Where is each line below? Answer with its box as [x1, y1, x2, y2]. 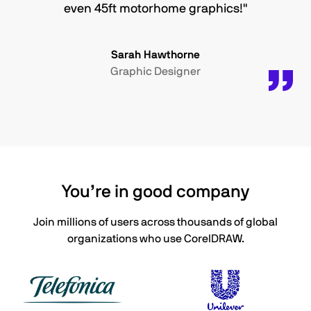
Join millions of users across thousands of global [33, 217, 278, 228]
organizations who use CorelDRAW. [67, 233, 244, 244]
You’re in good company [62, 183, 249, 201]
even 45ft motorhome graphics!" [64, 3, 247, 15]
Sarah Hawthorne [111, 49, 200, 60]
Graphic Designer [110, 66, 201, 77]
